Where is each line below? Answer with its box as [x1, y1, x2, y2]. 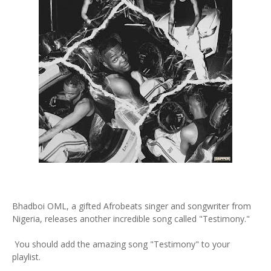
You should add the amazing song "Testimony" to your [12, 238, 230, 250]
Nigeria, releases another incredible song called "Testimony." [12, 213, 250, 224]
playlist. [12, 251, 41, 263]
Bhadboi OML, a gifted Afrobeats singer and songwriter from [12, 200, 251, 212]
